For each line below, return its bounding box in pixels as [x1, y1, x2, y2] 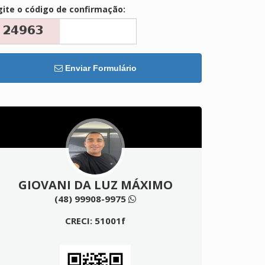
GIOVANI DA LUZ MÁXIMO [18, 177, 173, 193]
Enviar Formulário [62, 63, 137, 73]
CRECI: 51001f [65, 215, 125, 227]
